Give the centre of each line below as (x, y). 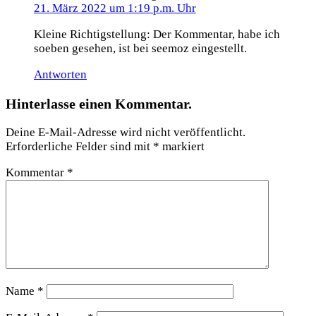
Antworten (60, 74)
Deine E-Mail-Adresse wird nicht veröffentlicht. (126, 133)
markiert (182, 147)
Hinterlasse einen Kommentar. (99, 103)
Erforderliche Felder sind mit (79, 147)
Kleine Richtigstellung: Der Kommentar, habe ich (157, 34)
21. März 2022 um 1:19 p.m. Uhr (115, 8)
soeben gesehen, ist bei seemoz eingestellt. (140, 48)
